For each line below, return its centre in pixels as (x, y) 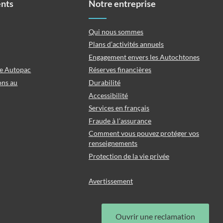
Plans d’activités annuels (126, 44)
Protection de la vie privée (129, 156)
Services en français (119, 108)
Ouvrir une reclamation (155, 216)
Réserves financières (120, 70)
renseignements (113, 143)
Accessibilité (108, 95)
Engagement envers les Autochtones (144, 57)
